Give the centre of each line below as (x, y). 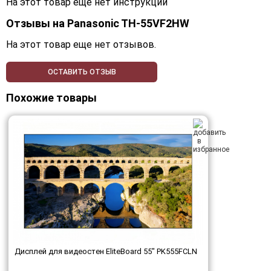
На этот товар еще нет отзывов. (81, 45)
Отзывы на (37, 24)
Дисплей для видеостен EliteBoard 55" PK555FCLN (106, 252)
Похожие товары (51, 98)
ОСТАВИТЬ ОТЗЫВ (82, 72)
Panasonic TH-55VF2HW (128, 24)
